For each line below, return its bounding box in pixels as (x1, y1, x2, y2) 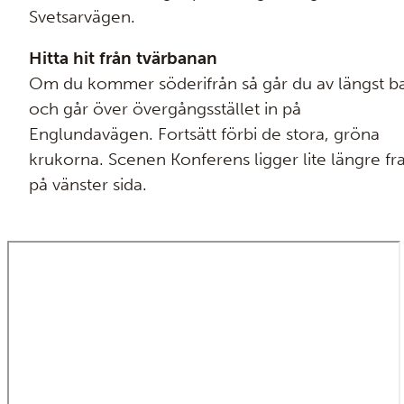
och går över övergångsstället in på (29, 98, 301, 120)
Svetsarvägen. (29, 5, 135, 27)
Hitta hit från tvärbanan (29, 48, 217, 69)
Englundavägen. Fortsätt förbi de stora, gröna (29, 124, 380, 145)
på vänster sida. (29, 174, 147, 196)
